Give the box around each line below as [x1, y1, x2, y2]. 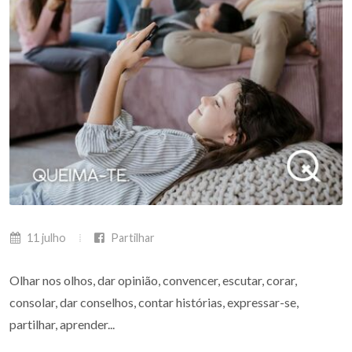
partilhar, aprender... [9, 317, 115, 332]
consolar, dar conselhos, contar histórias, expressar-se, [9, 295, 299, 310]
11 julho [24, 231, 66, 244]
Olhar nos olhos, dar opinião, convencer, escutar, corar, [9, 273, 297, 288]
